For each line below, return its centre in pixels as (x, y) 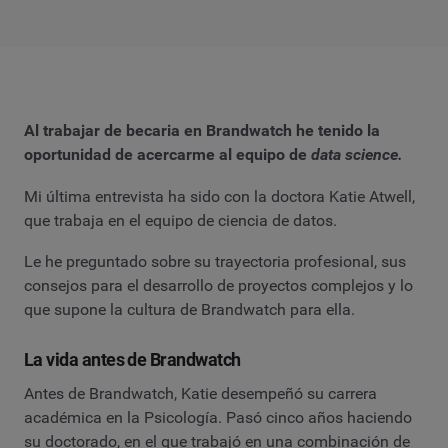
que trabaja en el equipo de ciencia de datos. (180, 220)
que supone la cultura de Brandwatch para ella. (189, 310)
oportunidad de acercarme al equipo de (167, 154)
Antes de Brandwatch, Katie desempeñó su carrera (200, 393)
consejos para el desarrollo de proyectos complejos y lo (218, 286)
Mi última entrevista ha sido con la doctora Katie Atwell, (219, 196)
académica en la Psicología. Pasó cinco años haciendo (218, 417)
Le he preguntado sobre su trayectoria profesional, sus (215, 262)
